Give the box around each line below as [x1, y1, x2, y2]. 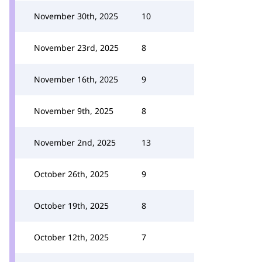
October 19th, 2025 [34, 200, 109, 211]
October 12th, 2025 [34, 232, 109, 243]
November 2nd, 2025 [34, 137, 116, 148]
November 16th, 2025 [34, 74, 118, 85]
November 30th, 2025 [34, 11, 118, 22]
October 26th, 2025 [34, 168, 109, 180]
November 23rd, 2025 [34, 42, 119, 53]
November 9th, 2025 [34, 105, 113, 116]
